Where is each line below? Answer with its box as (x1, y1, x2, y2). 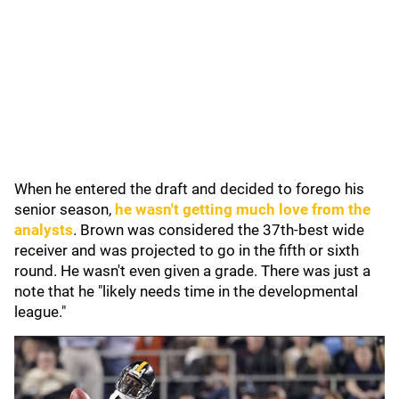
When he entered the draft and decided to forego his (14, 180, 364, 198)
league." (14, 303, 66, 321)
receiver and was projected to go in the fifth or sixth (14, 241, 359, 259)
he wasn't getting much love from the (115, 200, 370, 218)
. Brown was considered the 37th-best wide (73, 221, 364, 239)
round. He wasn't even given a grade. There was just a (14, 262, 370, 280)
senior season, (14, 200, 115, 218)
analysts (14, 221, 73, 239)
